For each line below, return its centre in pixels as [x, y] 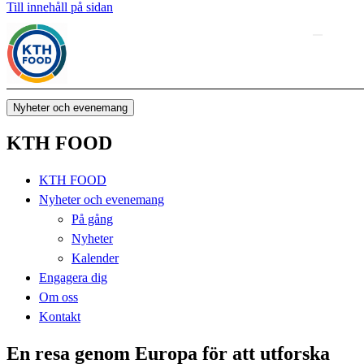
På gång [92, 219]
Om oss [58, 297]
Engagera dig [73, 277]
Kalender [95, 258]
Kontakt [60, 316]
